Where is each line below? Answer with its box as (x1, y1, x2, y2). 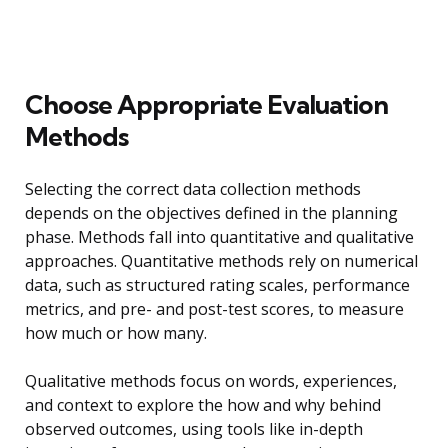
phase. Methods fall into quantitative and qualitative (25, 226, 414, 249)
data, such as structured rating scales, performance (25, 274, 410, 297)
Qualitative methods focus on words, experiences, (25, 370, 397, 393)
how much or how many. (25, 322, 207, 345)
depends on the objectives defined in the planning (25, 202, 398, 225)
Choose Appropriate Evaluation (25, 88, 388, 122)
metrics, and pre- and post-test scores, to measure (25, 298, 404, 321)
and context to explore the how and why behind (25, 394, 381, 417)
